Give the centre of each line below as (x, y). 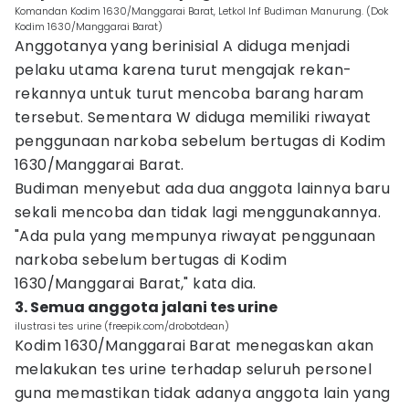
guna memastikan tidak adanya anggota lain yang (203, 393)
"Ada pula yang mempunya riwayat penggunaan (195, 236)
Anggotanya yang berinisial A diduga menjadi (183, 46)
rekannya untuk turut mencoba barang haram (189, 94)
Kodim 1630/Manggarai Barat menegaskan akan (194, 346)
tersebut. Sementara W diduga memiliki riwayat (193, 117)
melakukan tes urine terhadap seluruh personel (193, 369)
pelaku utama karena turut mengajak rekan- (184, 70)
